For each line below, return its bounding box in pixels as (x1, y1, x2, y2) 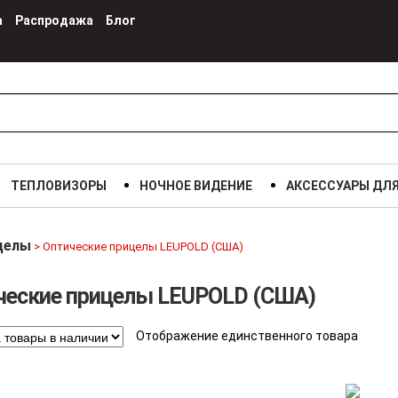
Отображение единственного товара (136, 329, 358, 344)
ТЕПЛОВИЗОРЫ (10, 179, 107, 193)
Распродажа (15, 13, 93, 28)
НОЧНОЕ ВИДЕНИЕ (139, 179, 253, 193)
